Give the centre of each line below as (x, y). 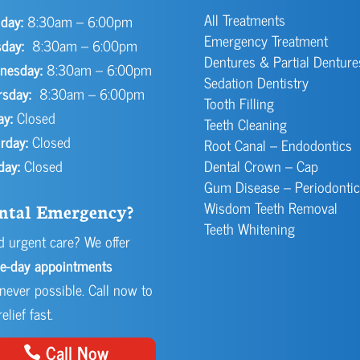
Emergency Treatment (266, 41)
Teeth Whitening (249, 229)
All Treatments (244, 20)
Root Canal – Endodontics (278, 145)
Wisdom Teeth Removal (270, 208)
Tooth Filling (239, 103)
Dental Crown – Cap (261, 166)
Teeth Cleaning (245, 124)
